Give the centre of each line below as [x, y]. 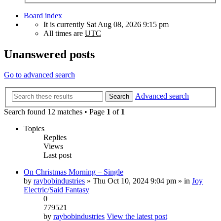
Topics [34, 129]
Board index [43, 15]
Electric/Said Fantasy [56, 190]
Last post [57, 155]
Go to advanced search [39, 75]
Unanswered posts [49, 54]
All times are [64, 33]
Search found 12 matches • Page [55, 112]
